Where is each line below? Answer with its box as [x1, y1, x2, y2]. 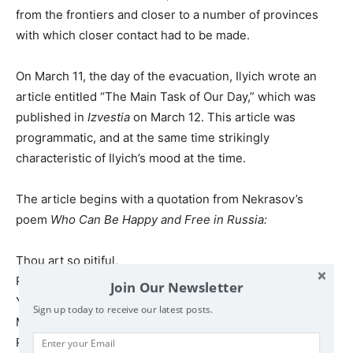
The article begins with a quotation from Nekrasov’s [16, 191, 303, 206]
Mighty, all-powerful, [16, 314, 131, 329]
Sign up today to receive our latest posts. [32, 303, 213, 316]
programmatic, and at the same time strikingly [16, 129, 269, 145]
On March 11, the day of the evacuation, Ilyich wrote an [16, 68, 317, 84]
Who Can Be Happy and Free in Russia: [50, 211, 267, 227]
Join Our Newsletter [110, 277, 243, 296]
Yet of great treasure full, [16, 293, 154, 309]
